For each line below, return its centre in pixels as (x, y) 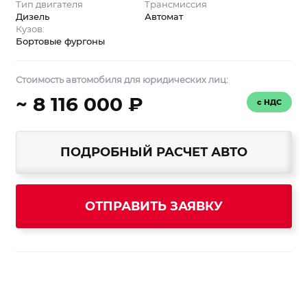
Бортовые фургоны (60, 41)
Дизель (32, 16)
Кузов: (30, 28)
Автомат (163, 16)
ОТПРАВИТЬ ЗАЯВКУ (196, 207)
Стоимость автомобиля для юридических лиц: (122, 80)
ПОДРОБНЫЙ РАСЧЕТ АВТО (153, 152)
